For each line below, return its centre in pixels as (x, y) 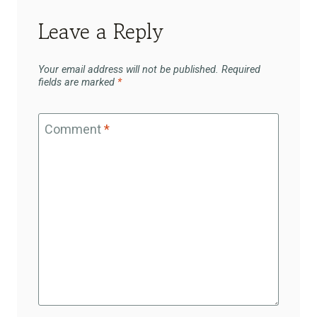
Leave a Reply (100, 31)
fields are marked (78, 82)
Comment (74, 129)
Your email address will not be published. (128, 69)
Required (241, 69)
